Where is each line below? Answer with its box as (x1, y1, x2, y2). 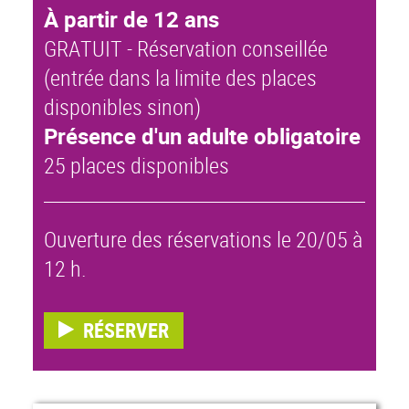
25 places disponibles (43, 151, 229, 181)
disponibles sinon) (43, 92, 201, 122)
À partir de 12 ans (43, 5, 219, 35)
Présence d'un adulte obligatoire (43, 121, 361, 152)
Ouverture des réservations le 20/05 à (43, 224, 362, 254)
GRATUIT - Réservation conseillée (43, 34, 328, 64)
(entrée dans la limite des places (43, 63, 317, 93)
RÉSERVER (83, 317, 170, 344)
